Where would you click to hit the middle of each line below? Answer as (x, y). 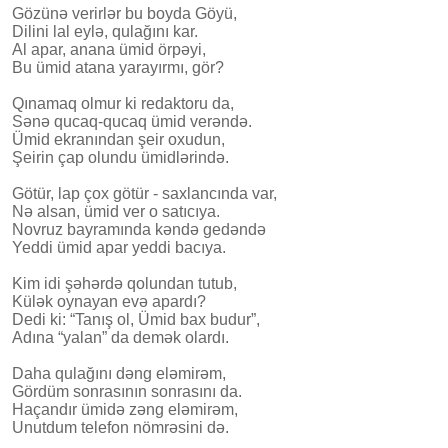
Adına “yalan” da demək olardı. (120, 337)
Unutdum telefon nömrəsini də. (120, 427)
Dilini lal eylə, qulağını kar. (105, 31)
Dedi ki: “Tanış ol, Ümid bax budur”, (136, 319)
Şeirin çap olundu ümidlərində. (120, 157)
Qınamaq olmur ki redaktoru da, (123, 103)
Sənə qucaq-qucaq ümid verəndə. (132, 121)
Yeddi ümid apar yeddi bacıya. (119, 247)
